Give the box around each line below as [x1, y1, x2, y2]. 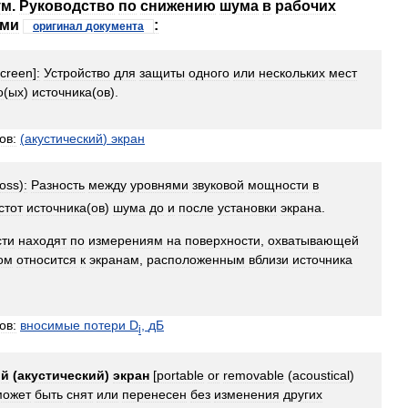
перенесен [122, 386, 187, 402]
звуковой [192, 178, 244, 192]
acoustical [292, 367, 350, 382]
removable [223, 367, 284, 382]
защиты [139, 66, 185, 80]
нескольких [259, 66, 325, 80]
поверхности [185, 232, 260, 248]
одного [189, 66, 229, 80]
